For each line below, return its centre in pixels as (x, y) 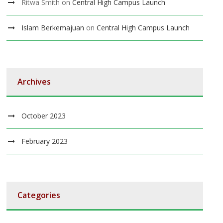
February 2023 (45, 141)
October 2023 (44, 116)
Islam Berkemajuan (53, 28)
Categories (39, 195)
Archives (34, 82)
